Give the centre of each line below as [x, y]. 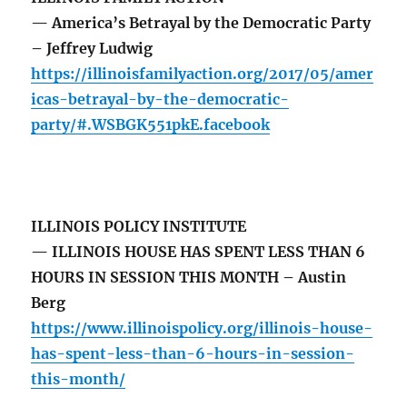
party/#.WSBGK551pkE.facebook [151, 125]
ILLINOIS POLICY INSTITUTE [139, 227]
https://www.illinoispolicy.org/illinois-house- [202, 328]
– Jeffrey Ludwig [92, 49]
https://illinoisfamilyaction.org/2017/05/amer [203, 74]
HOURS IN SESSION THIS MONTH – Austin [189, 278]
